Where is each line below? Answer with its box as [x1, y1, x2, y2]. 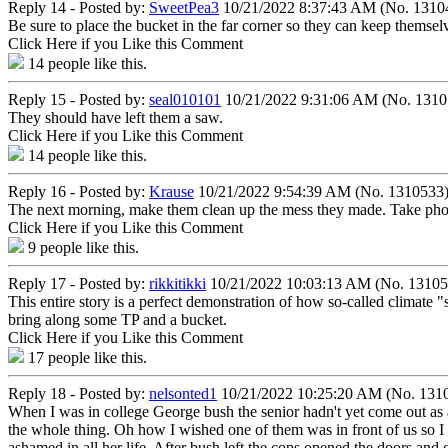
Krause [149, 182, 194, 200]
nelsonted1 [149, 384, 217, 402]
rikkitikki [149, 274, 206, 292]
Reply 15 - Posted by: [8, 90, 149, 108]
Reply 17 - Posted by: [8, 274, 149, 292]
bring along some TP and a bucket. [8, 310, 227, 328]
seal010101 [149, 90, 221, 108]
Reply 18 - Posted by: [8, 384, 149, 402]
